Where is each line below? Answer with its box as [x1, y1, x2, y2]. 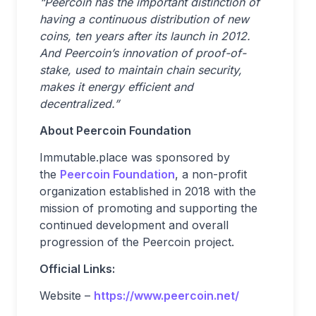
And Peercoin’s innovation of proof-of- [39, 46, 246, 60]
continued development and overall [39, 218, 229, 232]
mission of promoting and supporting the [39, 201, 257, 215]
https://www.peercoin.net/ [94, 288, 239, 303]
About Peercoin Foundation [39, 123, 191, 138]
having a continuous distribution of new [39, 12, 249, 26]
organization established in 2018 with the [39, 184, 256, 198]
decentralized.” [39, 97, 119, 111]
